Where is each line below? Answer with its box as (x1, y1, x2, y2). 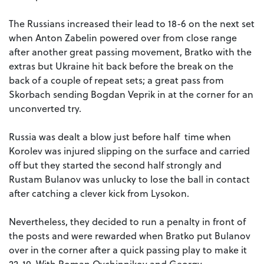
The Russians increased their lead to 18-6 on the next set (9, 16, 255, 31)
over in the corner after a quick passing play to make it (9, 243, 247, 257)
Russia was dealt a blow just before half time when (9, 130, 231, 144)
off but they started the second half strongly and (9, 158, 222, 172)
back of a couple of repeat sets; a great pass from (9, 73, 224, 87)
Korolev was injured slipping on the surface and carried (9, 144, 250, 158)
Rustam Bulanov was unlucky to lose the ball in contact (9, 172, 250, 186)
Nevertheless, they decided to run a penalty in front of (9, 214, 246, 229)
